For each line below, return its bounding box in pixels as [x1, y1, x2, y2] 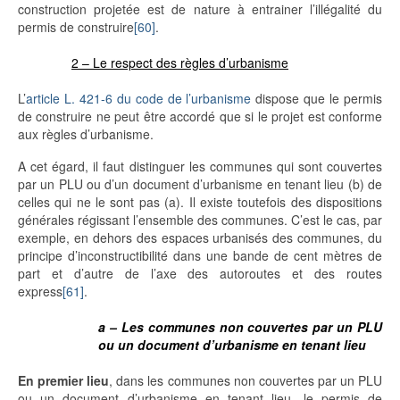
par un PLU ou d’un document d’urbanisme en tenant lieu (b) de [18, 175, 382, 194]
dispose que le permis [251, 89, 383, 108]
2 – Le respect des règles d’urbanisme [71, 54, 288, 72]
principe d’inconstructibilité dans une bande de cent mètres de [18, 246, 382, 265]
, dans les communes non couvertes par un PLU [109, 371, 383, 390]
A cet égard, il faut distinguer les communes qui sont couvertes [18, 157, 382, 176]
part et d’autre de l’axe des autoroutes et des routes [18, 264, 382, 283]
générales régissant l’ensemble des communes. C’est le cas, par [18, 211, 382, 229]
